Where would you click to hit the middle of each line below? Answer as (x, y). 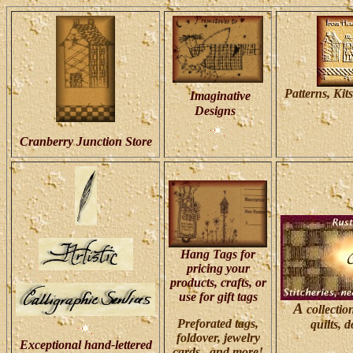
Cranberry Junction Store (85, 141)
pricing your (218, 268)
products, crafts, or (218, 282)
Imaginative (220, 96)
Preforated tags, (218, 323)
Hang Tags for (218, 254)
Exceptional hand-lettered (85, 345)
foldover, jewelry (218, 338)
